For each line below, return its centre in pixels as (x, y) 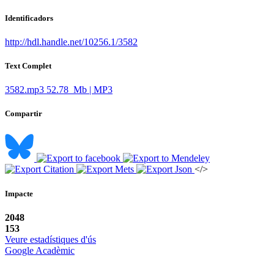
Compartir (24, 114)
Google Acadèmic (40, 250)
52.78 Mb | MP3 (80, 90)
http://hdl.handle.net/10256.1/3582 (71, 42)
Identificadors (29, 18)
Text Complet (28, 65)
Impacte (19, 193)
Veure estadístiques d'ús (50, 239)
